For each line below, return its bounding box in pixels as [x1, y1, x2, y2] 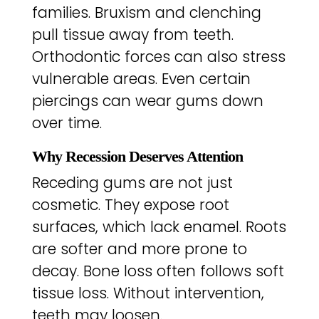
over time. [31, 113, 102, 134]
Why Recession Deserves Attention [31, 147, 243, 166]
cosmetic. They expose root [31, 194, 229, 216]
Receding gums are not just [31, 172, 233, 194]
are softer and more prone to [31, 239, 247, 260]
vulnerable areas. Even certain [31, 68, 251, 90]
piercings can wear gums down [31, 90, 263, 112]
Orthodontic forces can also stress [31, 46, 286, 68]
